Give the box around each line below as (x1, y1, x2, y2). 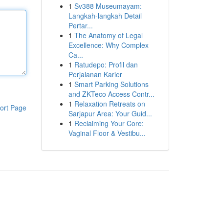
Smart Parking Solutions (74, 79, 149, 89)
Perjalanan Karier (68, 69, 122, 79)
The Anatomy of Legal (74, 30, 143, 40)
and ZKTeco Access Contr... (68, 89, 154, 99)
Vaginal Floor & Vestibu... (68, 128, 146, 138)
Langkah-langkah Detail (68, 11, 142, 21)
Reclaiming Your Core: (74, 118, 144, 128)
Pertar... (68, 21, 93, 30)
